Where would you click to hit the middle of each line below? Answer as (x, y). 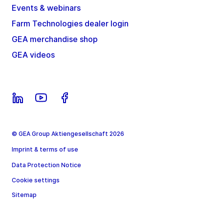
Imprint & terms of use (45, 150)
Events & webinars (46, 8)
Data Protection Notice (46, 165)
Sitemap (24, 195)
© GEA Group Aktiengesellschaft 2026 (68, 134)
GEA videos (33, 55)
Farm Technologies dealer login (70, 24)
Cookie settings (36, 180)
